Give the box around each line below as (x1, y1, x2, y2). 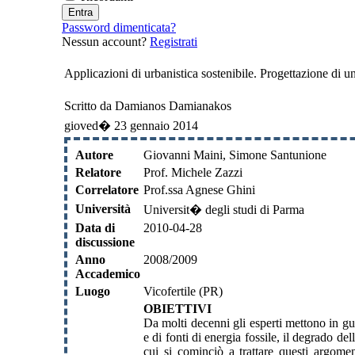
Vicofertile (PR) (143, 284, 223, 298)
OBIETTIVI (143, 301, 212, 315)
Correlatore (75, 182, 139, 197)
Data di (75, 220, 115, 235)
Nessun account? (62, 34, 150, 48)
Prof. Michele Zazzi (143, 165, 242, 179)
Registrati (150, 34, 197, 48)
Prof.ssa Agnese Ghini (143, 182, 255, 197)
